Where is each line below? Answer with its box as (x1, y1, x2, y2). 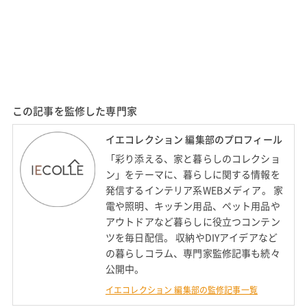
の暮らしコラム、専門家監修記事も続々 (105, 246, 280, 260)
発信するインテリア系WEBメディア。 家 (105, 183, 284, 197)
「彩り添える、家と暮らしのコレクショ (105, 151, 280, 166)
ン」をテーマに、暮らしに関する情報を (105, 167, 280, 182)
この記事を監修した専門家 (12, 103, 137, 119)
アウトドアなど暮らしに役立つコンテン (105, 214, 280, 229)
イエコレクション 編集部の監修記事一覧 (105, 283, 258, 296)
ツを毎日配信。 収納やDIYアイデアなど (105, 230, 278, 245)
